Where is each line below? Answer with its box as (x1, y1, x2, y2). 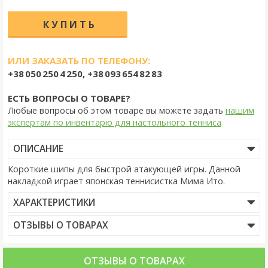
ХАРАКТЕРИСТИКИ (13, 196, 95, 209)
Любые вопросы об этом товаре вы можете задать (7, 104, 226, 116)
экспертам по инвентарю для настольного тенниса (7, 116, 221, 128)
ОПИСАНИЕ (13, 142, 63, 156)
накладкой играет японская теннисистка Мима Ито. (7, 175, 225, 187)
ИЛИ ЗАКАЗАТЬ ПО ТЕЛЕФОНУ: (7, 54, 150, 66)
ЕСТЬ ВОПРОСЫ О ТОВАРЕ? (7, 92, 130, 104)
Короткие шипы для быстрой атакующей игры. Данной (7, 163, 240, 175)
